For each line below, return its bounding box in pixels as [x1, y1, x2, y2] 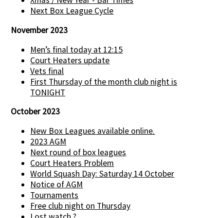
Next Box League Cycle [30, 5, 114, 17]
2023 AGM [30, 136, 67, 147]
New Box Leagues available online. [30, 125, 155, 136]
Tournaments [30, 189, 79, 200]
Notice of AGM [30, 179, 83, 190]
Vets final [30, 65, 64, 76]
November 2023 [11, 25, 68, 36]
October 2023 [11, 106, 60, 117]
